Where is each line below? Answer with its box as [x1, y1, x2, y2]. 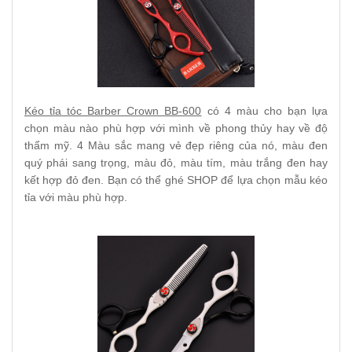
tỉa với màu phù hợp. [24, 191, 127, 203]
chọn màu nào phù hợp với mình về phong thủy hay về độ [24, 122, 328, 134]
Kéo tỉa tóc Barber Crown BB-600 [24, 104, 202, 117]
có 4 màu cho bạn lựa [201, 104, 328, 117]
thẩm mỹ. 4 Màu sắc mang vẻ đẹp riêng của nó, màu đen [24, 139, 328, 152]
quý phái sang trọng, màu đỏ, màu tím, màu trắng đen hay [24, 156, 328, 169]
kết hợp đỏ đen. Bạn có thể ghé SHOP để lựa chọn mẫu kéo [24, 174, 328, 186]
